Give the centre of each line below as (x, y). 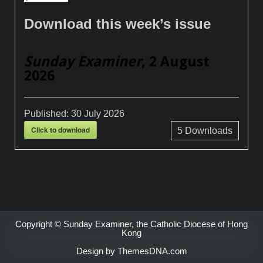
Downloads (207, 130)
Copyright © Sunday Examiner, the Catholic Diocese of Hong (131, 224)
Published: (48, 113)
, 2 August (176, 61)
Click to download (61, 129)
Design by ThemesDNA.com (131, 251)
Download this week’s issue (118, 23)
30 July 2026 (98, 113)
